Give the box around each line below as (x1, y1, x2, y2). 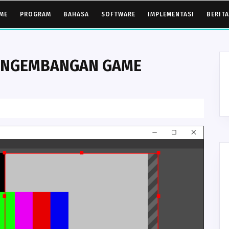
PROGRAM (20, 11, 51, 18)
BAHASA (63, 11, 89, 18)
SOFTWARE (101, 11, 135, 18)
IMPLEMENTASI (148, 11, 194, 18)
